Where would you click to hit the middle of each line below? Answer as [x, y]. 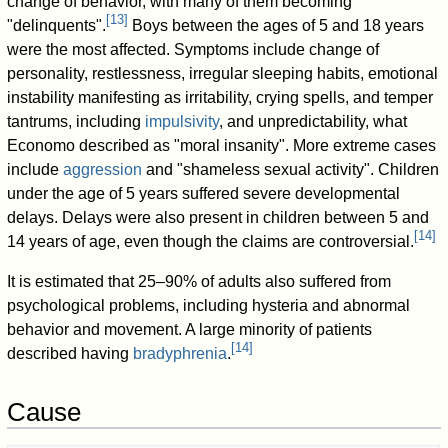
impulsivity [182, 121]
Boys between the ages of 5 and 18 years [276, 25]
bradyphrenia [180, 353]
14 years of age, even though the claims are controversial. [211, 241]
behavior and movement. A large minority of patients [190, 329]
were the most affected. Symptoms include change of [193, 49]
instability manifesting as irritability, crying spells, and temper [220, 97]
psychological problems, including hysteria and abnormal [209, 305]
